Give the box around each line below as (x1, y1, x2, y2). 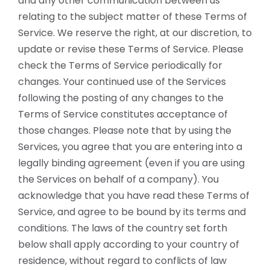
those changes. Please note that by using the (18, 124, 231, 137)
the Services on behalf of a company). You (18, 172, 219, 186)
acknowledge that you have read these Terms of (18, 189, 250, 202)
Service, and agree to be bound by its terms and (18, 205, 246, 219)
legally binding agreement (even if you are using (18, 156, 245, 170)
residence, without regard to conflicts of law (18, 254, 227, 268)
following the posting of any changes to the (18, 91, 224, 105)
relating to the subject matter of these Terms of (18, 10, 247, 24)
